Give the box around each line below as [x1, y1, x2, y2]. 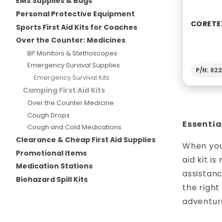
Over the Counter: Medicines [16, 35, 125, 46]
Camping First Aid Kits [23, 85, 105, 95]
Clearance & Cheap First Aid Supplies [16, 135, 156, 145]
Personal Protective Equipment [16, 9, 135, 19]
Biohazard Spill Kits [16, 174, 88, 184]
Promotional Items [16, 148, 87, 158]
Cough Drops [27, 110, 70, 120]
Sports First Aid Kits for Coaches [16, 22, 137, 32]
